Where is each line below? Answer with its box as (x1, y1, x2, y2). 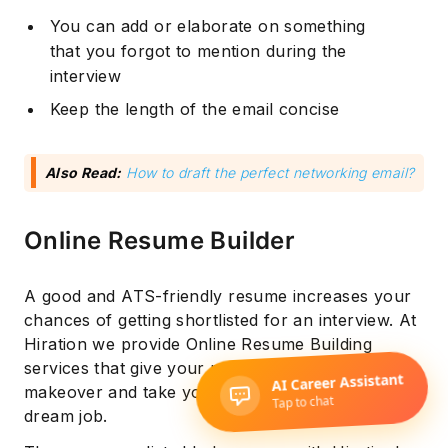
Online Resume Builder (24, 225, 296, 255)
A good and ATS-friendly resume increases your (24, 286, 412, 307)
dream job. (24, 406, 108, 427)
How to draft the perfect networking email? (126, 163, 415, 181)
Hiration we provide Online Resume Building (24, 334, 373, 355)
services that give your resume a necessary (24, 358, 372, 379)
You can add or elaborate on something (49, 15, 366, 36)
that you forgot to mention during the (49, 40, 347, 61)
